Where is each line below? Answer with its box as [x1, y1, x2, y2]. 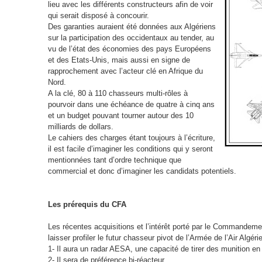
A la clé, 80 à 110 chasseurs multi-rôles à [47, 89, 188, 98]
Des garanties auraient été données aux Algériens [47, 22, 216, 32]
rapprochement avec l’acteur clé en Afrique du [47, 67, 203, 76]
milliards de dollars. [47, 122, 113, 132]
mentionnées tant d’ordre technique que [47, 156, 181, 165]
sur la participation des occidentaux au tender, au [47, 33, 214, 43]
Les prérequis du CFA [47, 200, 126, 209]
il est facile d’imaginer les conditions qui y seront [47, 144, 213, 154]
